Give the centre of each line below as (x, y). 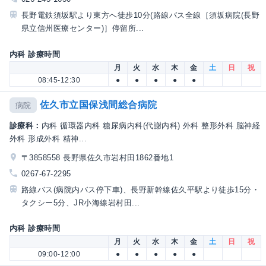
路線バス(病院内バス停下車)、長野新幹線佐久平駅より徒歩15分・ (141, 189)
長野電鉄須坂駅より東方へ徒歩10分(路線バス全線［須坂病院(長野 (141, 15)
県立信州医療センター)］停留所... (83, 28)
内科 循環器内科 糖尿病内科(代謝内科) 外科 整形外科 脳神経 (151, 125)
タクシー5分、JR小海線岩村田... (81, 202)
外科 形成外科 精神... (48, 138)
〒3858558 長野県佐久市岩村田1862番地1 (97, 157)
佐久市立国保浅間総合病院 (98, 104)
